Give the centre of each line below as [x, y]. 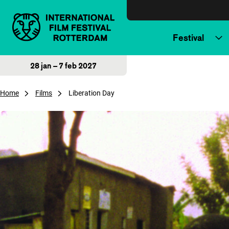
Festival [188, 38]
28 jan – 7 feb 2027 [63, 65]
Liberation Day [91, 93]
